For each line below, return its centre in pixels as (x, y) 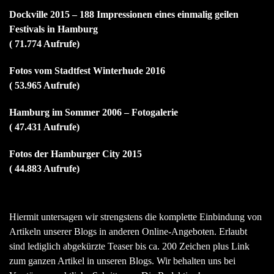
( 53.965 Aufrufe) (44, 86)
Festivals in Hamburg (54, 29)
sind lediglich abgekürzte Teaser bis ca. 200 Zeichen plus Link (129, 246)
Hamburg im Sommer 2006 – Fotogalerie (94, 113)
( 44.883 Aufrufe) (44, 169)
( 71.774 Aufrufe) (44, 44)
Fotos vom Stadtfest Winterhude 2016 (87, 71)
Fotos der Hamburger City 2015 (76, 154)
